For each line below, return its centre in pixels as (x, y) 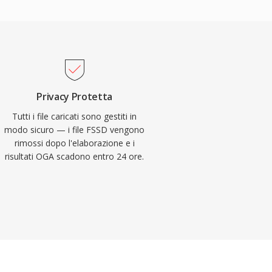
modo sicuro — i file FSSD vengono (75, 130)
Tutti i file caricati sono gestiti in (75, 116)
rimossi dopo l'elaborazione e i (74, 143)
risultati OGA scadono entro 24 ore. (75, 156)
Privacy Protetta (75, 97)
